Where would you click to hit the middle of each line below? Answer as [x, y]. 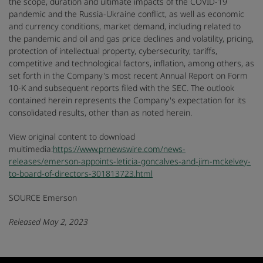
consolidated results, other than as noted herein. [100, 113]
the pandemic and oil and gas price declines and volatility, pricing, [131, 39]
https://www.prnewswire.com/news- [119, 149]
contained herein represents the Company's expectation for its [127, 100]
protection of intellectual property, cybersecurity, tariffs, [113, 51]
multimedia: [31, 149]
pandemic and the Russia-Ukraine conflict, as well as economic [127, 14]
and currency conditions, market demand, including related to [125, 26]
